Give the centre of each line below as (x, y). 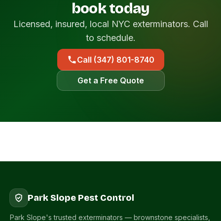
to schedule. (110, 38)
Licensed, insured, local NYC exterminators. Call (110, 24)
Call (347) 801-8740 (115, 60)
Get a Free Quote (110, 80)
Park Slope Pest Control (81, 198)
